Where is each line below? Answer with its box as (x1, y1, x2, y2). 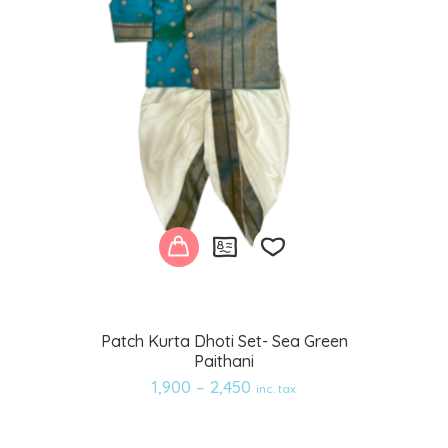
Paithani (194, 350, 254, 371)
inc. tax (256, 380, 296, 396)
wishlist (252, 391, 329, 422)
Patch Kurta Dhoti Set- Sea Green (100, 330, 348, 351)
